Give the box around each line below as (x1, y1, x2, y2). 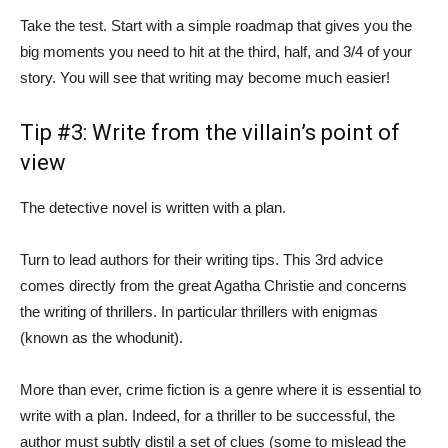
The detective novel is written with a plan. (20, 198, 286, 216)
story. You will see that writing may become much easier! (20, 68, 390, 86)
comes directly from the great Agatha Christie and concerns (20, 276, 407, 294)
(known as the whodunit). (20, 328, 183, 346)
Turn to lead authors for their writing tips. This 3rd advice (20, 250, 383, 268)
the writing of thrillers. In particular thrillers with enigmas (20, 302, 378, 320)
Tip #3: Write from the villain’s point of (20, 119, 400, 145)
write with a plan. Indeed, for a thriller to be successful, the (20, 406, 395, 424)
